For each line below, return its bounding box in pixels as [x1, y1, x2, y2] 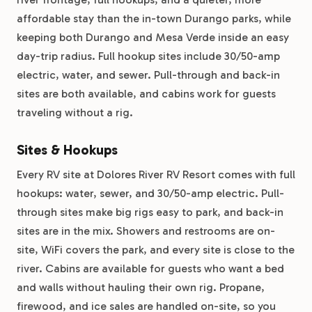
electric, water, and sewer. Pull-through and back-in [17, 68, 280, 81]
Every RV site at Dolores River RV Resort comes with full [17, 168, 295, 181]
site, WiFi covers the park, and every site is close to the [17, 243, 295, 256]
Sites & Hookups [17, 141, 118, 158]
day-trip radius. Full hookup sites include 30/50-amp [17, 49, 280, 63]
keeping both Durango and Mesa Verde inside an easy [17, 31, 289, 44]
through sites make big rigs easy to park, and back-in [17, 205, 283, 219]
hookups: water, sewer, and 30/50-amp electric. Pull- [17, 187, 284, 200]
